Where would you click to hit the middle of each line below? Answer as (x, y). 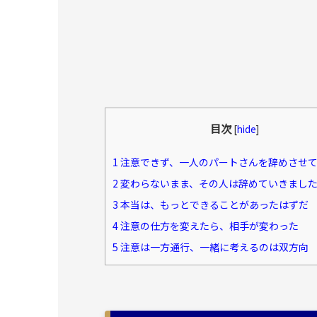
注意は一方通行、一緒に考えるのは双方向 (213, 247)
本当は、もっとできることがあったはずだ (213, 204)
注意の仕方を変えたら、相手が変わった (208, 226)
